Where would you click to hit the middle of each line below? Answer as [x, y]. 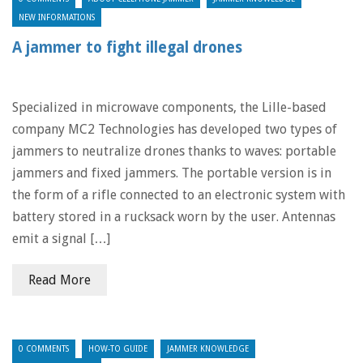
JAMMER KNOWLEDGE [208, 349]
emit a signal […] [61, 239]
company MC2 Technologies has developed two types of [175, 129]
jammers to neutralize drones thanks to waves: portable [174, 151]
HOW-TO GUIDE [118, 349]
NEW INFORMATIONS [57, 17]
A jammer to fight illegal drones [127, 47]
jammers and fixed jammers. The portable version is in [172, 173]
